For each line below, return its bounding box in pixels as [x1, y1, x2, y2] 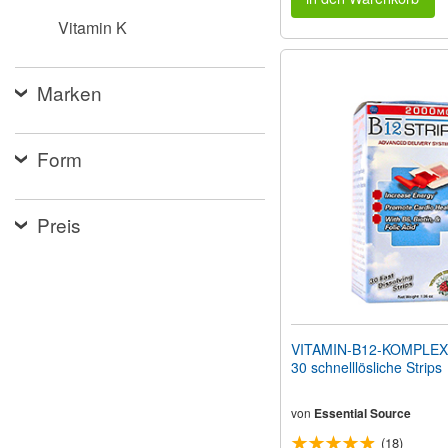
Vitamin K [58, 16, 127, 39]
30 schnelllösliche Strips [291, 357, 442, 378]
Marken [37, 79, 102, 106]
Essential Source [314, 404, 411, 423]
